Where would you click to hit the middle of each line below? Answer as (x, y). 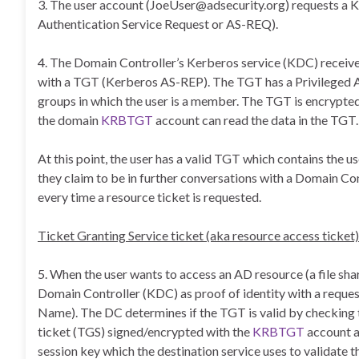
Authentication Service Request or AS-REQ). (158, 24)
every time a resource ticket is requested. (149, 197)
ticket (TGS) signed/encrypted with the (145, 331)
